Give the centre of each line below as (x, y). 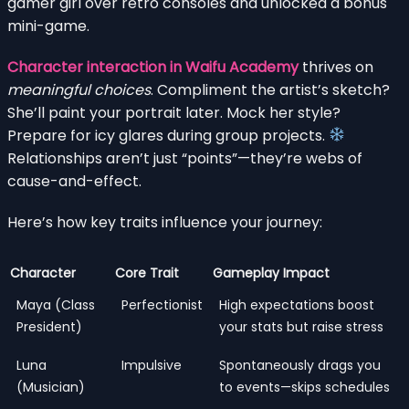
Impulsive (152, 365)
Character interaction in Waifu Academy (153, 67)
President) (49, 326)
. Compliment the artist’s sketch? (270, 89)
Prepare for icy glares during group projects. (168, 135)
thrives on (336, 67)
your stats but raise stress (301, 326)
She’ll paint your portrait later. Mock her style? (174, 112)
